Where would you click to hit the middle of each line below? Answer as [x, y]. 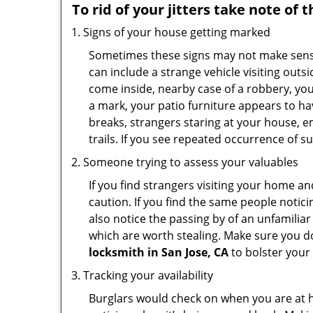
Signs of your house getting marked [177, 32]
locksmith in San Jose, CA [159, 252]
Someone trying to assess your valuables [191, 162]
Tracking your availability [148, 275]
